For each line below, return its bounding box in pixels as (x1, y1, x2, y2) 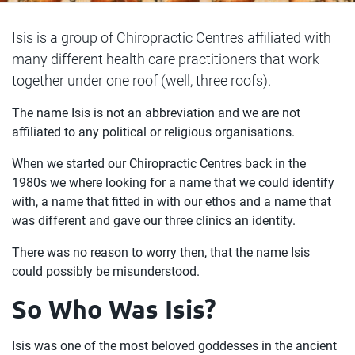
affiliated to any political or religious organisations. (12, 124, 295, 139)
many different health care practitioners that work (12, 51, 319, 67)
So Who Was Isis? (12, 293, 216, 325)
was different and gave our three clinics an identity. (12, 213, 296, 228)
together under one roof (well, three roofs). (12, 72, 271, 89)
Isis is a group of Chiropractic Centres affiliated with (12, 29, 331, 46)
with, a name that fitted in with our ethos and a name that (12, 194, 331, 209)
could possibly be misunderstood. (12, 264, 200, 279)
